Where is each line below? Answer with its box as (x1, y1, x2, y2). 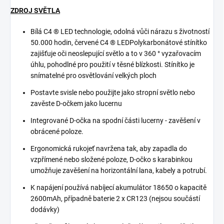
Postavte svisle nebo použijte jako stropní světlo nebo (30, 88, 195, 96)
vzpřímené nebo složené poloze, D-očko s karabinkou (30, 155, 192, 163)
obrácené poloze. (30, 127, 85, 135)
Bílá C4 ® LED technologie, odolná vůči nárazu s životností (30, 27, 209, 35)
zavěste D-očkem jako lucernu (30, 99, 122, 107)
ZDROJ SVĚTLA (10, 6, 60, 14)
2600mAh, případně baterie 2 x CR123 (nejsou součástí (30, 194, 200, 202)
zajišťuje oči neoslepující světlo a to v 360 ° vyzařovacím (30, 49, 201, 57)
